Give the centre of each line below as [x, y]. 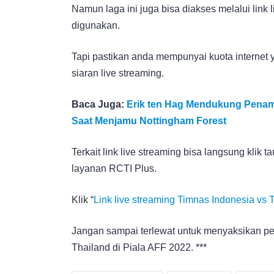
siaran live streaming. [118, 73]
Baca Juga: [99, 104]
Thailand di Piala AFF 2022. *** [139, 247]
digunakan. [96, 25]
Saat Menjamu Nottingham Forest [149, 120]
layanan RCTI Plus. [114, 168]
